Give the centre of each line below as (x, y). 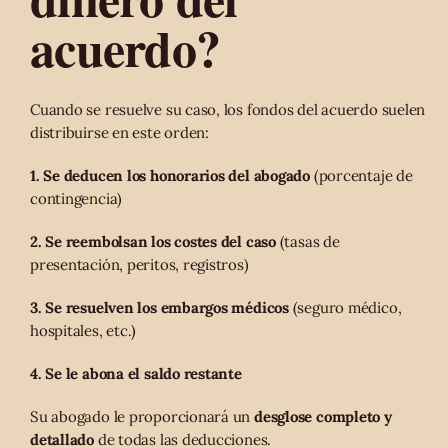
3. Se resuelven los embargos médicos (159, 307)
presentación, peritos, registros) (139, 264)
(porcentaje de (361, 175)
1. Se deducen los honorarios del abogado (170, 175)
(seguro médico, (345, 307)
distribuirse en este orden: (119, 132)
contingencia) (76, 198)
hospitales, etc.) (83, 330)
